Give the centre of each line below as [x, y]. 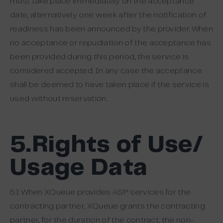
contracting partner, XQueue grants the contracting [108, 206]
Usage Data [79, 168]
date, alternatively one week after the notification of [109, 15]
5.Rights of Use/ [107, 145]
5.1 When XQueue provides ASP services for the [101, 192]
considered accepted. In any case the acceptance [106, 71]
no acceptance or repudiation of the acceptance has [111, 43]
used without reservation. [59, 99]
